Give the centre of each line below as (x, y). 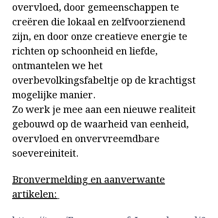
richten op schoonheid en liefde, (85, 51)
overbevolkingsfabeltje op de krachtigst (104, 80)
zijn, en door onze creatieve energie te (100, 36)
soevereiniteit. (45, 153)
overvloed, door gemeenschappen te (96, 7)
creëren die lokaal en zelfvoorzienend (99, 22)
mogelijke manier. (54, 95)
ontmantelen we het (57, 65)
